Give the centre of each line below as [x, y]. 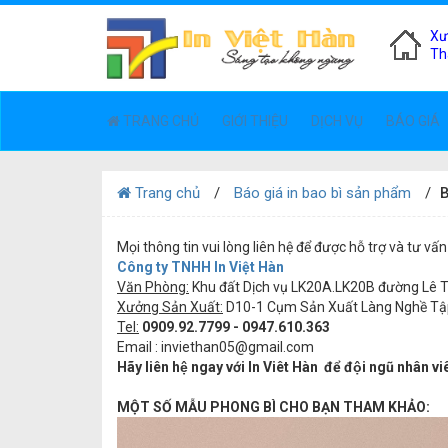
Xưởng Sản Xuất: [170, 307]
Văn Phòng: [153, 287]
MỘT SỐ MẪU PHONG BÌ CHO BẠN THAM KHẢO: [273, 407]
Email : [137, 347]
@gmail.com [274, 347]
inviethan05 [196, 347]
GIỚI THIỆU [255, 121]
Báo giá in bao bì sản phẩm [322, 193]
